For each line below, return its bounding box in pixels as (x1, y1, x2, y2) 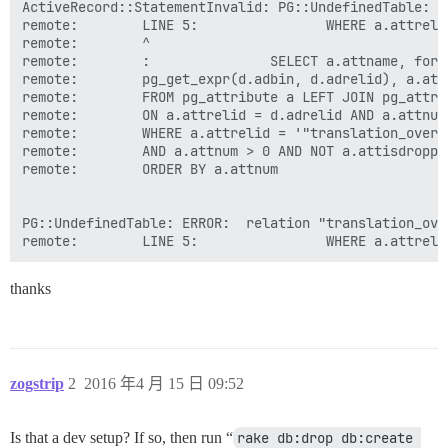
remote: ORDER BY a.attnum (22, 160, 278, 178)
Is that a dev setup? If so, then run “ (10, 429, 233, 446)
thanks (10, 280, 51, 297)
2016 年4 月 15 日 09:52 (84, 375, 244, 392)
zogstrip (10, 375, 64, 392)
